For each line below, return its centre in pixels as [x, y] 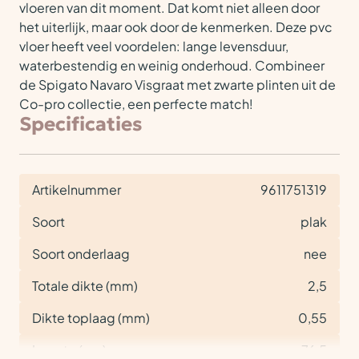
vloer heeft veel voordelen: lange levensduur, [154, 46]
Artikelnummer [77, 190]
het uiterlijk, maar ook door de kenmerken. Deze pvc [176, 27]
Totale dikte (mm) [85, 286]
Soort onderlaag [81, 254]
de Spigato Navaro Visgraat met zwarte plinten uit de [177, 85]
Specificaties [81, 124]
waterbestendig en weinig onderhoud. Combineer [172, 65]
